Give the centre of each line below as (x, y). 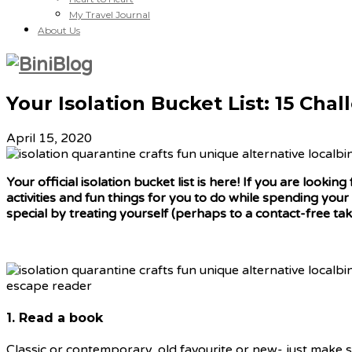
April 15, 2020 (49, 138)
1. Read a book (55, 317)
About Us (59, 30)
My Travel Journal (110, 15)
